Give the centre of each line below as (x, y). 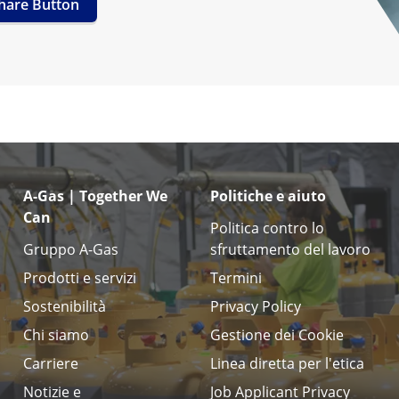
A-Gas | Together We (95, 196)
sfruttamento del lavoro (290, 250)
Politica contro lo (267, 228)
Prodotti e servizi (80, 278)
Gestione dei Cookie (277, 335)
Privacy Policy (256, 307)
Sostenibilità (65, 307)
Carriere (51, 364)
